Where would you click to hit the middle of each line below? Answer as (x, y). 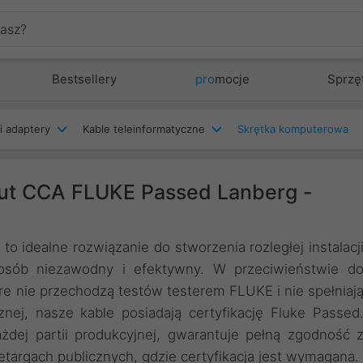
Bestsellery (85, 79)
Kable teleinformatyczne (144, 129)
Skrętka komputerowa (293, 129)
